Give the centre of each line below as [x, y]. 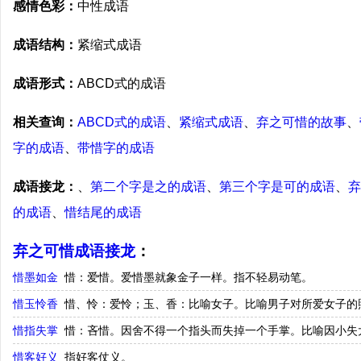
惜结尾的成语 [103, 212]
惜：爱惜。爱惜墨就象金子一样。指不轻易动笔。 [189, 277]
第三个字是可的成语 [277, 187]
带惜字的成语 [116, 148]
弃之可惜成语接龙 [74, 251]
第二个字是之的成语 [148, 187]
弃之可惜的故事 [301, 122]
